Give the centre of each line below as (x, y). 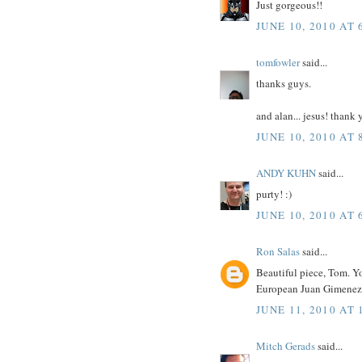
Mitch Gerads (286, 345)
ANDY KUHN (286, 173)
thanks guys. (284, 84)
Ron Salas (278, 251)
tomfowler (278, 62)
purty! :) (274, 194)
